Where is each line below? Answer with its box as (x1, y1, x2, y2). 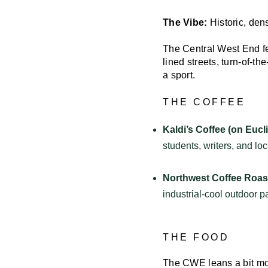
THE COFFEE (163, 96, 245, 107)
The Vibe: (163, 17, 208, 28)
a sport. (163, 69, 196, 80)
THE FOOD (163, 232, 229, 242)
